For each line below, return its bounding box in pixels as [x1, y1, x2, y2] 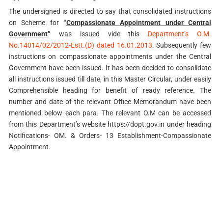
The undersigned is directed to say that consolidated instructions [8, 7, 212, 16]
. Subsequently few [152, 41, 212, 50]
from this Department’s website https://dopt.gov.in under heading [8, 120, 212, 129]
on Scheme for [8, 19, 63, 27]
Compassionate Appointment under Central [66, 19, 212, 27]
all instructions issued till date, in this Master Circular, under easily [8, 75, 212, 83]
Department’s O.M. [148, 30, 212, 38]
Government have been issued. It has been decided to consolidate [8, 64, 212, 72]
